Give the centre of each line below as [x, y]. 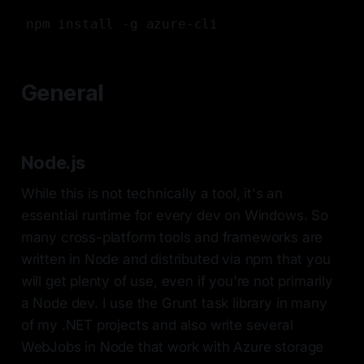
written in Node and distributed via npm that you [175, 260]
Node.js [53, 163]
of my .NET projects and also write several [157, 325]
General [62, 93]
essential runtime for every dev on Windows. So [174, 216]
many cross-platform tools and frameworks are [172, 238]
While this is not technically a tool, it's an [152, 194]
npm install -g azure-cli [122, 24]
